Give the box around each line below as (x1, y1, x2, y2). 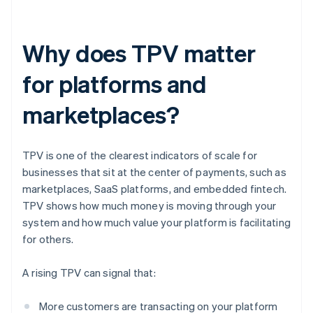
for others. (22, 232, 74, 247)
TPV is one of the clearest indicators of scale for (22, 148, 258, 163)
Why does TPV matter (22, 38, 256, 68)
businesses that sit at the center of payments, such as (22, 165, 286, 180)
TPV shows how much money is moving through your (22, 198, 277, 213)
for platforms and (22, 68, 208, 99)
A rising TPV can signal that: (22, 265, 156, 280)
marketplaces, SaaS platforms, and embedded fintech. (22, 182, 287, 196)
